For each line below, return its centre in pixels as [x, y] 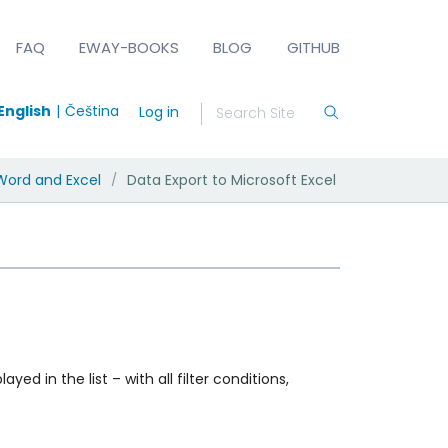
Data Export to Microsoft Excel [231, 179]
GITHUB [313, 47]
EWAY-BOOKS [129, 47]
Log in [158, 111]
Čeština [91, 110]
